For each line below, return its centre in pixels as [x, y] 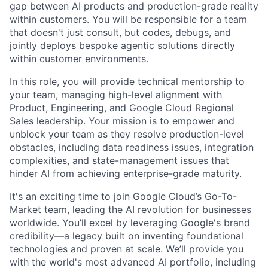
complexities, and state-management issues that [119, 160]
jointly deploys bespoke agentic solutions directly [122, 45]
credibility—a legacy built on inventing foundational [127, 235]
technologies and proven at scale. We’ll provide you [127, 249]
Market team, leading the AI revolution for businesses [130, 209]
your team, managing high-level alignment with [116, 94]
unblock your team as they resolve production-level [127, 134]
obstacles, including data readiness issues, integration [132, 147]
